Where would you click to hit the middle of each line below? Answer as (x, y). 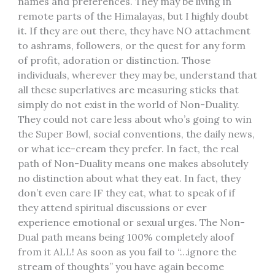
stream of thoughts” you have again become (121, 266)
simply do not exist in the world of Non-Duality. (128, 104)
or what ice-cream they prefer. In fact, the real (128, 148)
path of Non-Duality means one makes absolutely (133, 163)
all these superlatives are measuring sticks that (128, 89)
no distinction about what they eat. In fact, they (129, 178)
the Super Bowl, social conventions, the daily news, (136, 134)
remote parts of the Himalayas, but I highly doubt (133, 16)
